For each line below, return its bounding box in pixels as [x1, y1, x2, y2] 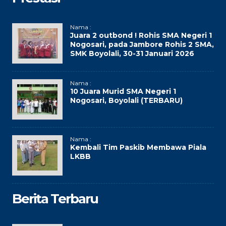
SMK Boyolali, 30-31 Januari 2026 [70, 49, 194, 58]
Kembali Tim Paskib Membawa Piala [70, 143, 206, 152]
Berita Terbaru [12, 191, 98, 207]
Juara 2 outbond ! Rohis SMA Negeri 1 [70, 31, 212, 40]
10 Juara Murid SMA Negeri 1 [70, 87, 176, 96]
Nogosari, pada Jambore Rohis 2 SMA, [70, 40, 214, 49]
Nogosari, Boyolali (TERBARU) [70, 96, 183, 105]
